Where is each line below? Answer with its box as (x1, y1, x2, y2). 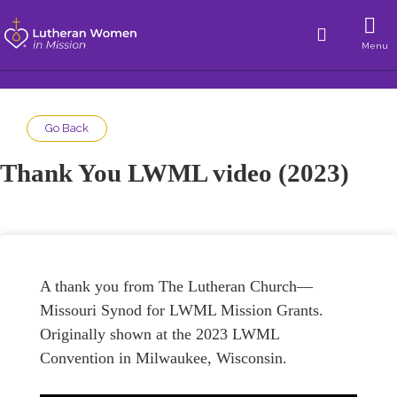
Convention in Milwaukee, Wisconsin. (40, 349, 287, 367)
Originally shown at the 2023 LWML (40, 325, 279, 343)
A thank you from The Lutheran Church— (40, 277, 313, 295)
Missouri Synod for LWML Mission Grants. (40, 301, 323, 319)
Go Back (45, 121, 89, 135)
